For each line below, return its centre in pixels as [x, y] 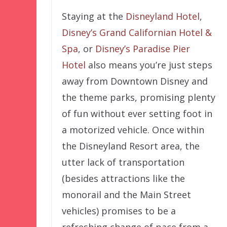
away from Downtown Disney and [135, 81]
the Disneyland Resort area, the [131, 146]
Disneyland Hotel [163, 16]
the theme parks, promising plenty [139, 98]
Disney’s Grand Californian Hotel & [137, 33]
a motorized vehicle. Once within [133, 130]
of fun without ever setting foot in [137, 114]
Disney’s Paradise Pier [143, 49]
